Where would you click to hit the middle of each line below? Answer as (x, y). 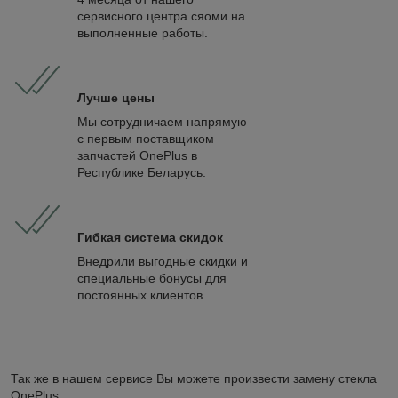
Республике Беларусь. (143, 172)
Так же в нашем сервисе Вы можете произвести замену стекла (194, 378)
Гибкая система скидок (150, 237)
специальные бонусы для (152, 278)
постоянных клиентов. (142, 295)
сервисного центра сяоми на (161, 16)
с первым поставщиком (146, 138)
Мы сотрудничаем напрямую (162, 121)
